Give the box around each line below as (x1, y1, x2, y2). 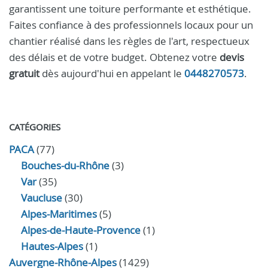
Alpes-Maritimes (21, 207, 97, 221)
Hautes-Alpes (21, 239, 83, 253)
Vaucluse (21, 191, 62, 205)
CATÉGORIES (9, 121, 60, 133)
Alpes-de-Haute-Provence (21, 223, 141, 237)
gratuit (9, 66, 39, 80)
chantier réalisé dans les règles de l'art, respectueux (9, 34, 249, 48)
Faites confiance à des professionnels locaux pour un (9, 18, 253, 32)
